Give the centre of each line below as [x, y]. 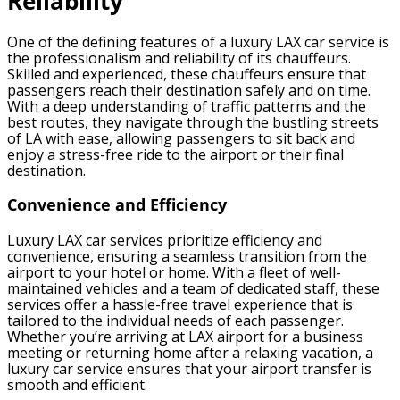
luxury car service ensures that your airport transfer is [189, 369]
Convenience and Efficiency [117, 205]
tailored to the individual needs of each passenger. [175, 321]
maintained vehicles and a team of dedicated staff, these [193, 289]
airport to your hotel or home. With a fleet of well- [174, 273]
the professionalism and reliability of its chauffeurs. [179, 58]
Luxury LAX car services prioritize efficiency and [165, 241]
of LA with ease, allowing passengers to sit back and [181, 138]
